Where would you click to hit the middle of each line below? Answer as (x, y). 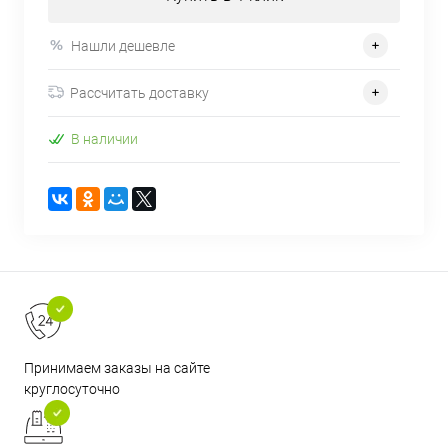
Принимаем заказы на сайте (117, 368)
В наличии (104, 139)
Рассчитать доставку (139, 92)
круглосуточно (72, 389)
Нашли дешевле (123, 45)
